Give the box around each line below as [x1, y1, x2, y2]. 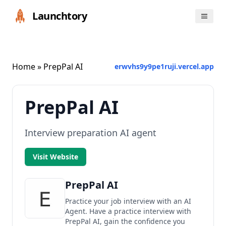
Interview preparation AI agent [25, 127, 156, 139]
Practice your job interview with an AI [65, 196, 191, 206]
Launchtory [32, 9, 87, 23]
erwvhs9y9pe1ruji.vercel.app [115, 62, 214, 71]
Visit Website [33, 152, 78, 161]
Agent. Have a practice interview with [65, 206, 191, 216]
